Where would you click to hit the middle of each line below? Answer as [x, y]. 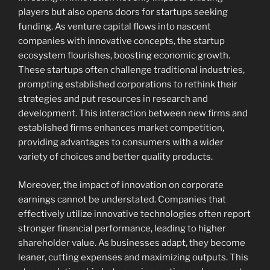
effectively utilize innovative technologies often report [134, 214]
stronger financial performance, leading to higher [122, 228]
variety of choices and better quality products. [115, 157]
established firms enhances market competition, [121, 128]
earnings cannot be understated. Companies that [122, 199]
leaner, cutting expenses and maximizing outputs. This [133, 257]
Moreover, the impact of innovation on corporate [121, 185]
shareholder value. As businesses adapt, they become [132, 243]
